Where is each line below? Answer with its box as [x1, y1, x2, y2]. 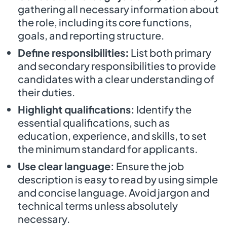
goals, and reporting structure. [18, 28, 164, 42]
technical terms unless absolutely [18, 199, 178, 212]
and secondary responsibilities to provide [18, 59, 216, 72]
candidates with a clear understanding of [18, 72, 214, 85]
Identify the [135, 102, 192, 116]
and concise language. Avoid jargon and [18, 185, 209, 199]
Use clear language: [18, 159, 115, 172]
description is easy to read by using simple [18, 172, 218, 185]
